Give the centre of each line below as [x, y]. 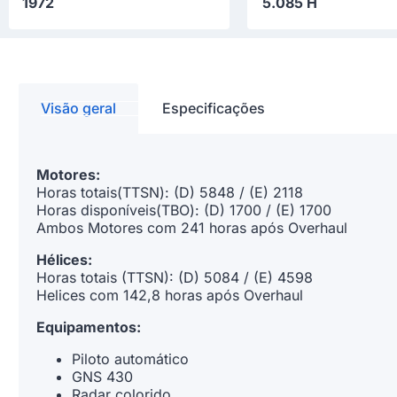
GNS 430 [102, 377]
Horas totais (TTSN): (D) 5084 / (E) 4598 [175, 277]
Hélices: [64, 260]
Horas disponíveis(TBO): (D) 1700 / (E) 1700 [184, 210]
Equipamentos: [89, 327]
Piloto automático [130, 359]
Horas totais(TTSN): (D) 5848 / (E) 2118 [170, 192]
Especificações [214, 108]
